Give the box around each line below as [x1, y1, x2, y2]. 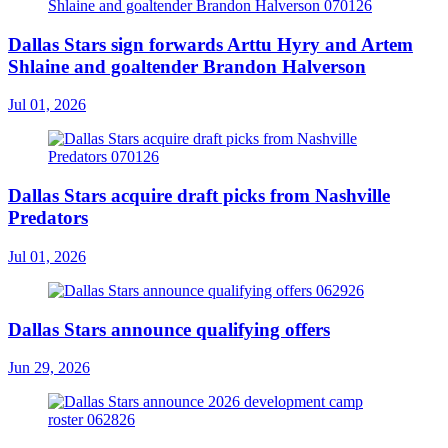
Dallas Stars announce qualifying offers [8, 318, 330, 340]
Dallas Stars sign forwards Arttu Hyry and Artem [8, 33, 413, 55]
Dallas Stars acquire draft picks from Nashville [8, 185, 390, 207]
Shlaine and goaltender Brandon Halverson [8, 55, 366, 77]
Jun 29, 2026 [8, 359, 90, 377]
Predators [8, 207, 88, 229]
